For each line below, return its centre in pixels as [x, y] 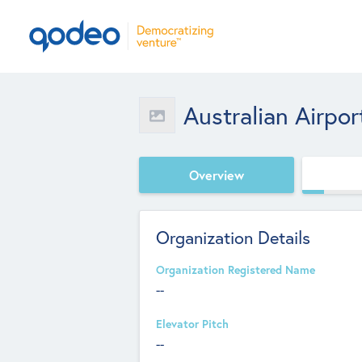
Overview [217, 175]
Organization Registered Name [236, 270]
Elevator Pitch [192, 324]
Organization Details [233, 237]
